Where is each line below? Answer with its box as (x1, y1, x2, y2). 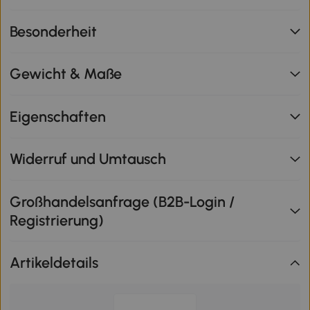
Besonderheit (10, 22, 98, 40)
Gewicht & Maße (10, 65, 122, 83)
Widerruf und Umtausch (10, 150, 167, 168)
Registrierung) (10, 211, 104, 229)
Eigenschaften (10, 107, 107, 125)
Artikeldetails (10, 254, 99, 272)
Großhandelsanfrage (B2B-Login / (10, 192, 235, 210)
